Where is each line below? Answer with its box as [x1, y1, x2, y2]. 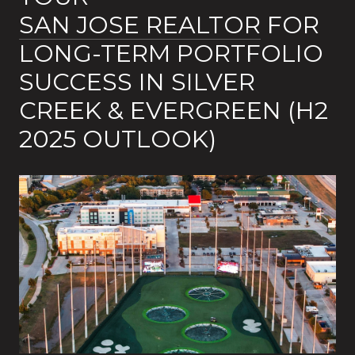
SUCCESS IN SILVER [19, 67, 255, 97]
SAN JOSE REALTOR [19, 10, 261, 40]
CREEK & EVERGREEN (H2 [19, 96, 328, 125]
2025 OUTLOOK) [19, 124, 216, 154]
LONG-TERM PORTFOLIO [19, 39, 323, 68]
